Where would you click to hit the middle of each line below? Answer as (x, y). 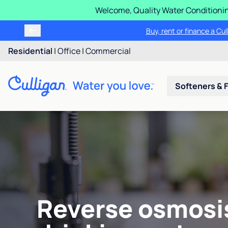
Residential (30, 51)
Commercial (108, 51)
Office (69, 51)
